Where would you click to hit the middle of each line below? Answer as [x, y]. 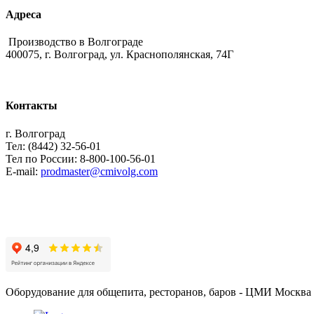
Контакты [32, 106]
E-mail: [23, 171]
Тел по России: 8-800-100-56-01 [81, 158]
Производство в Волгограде [74, 41]
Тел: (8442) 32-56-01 [53, 146]
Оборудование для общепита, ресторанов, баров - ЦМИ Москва [158, 292]
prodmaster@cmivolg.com [99, 171]
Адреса [23, 14]
